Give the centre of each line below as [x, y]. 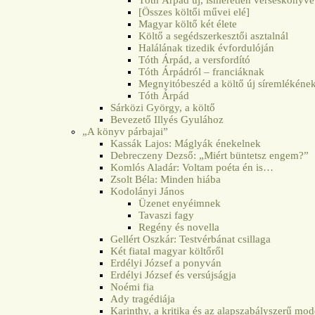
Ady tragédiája [143, 298]
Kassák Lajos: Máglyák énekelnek [186, 143]
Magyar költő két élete [188, 24]
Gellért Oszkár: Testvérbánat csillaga [191, 239]
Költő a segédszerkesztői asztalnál [214, 36]
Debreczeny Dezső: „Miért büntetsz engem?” [210, 155]
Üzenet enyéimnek [180, 203]
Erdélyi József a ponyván [166, 263]
